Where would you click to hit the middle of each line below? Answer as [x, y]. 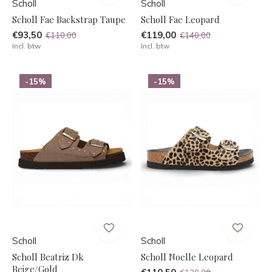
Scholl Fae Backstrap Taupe [69, 19]
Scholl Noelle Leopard [187, 257]
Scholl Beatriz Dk [48, 257]
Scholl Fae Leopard [180, 19]
